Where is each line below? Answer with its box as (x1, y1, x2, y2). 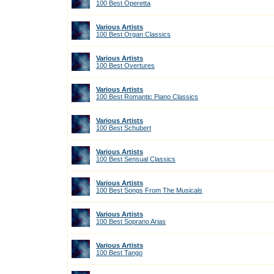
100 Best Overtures (96, 62, 155, 69)
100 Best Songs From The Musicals (96, 187, 202, 194)
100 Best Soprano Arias (96, 218, 166, 225)
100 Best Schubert (96, 124, 151, 131)
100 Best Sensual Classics (96, 155, 176, 163)
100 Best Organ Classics (96, 31, 171, 38)
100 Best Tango (96, 249, 143, 256)
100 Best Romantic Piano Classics (96, 93, 198, 100)
